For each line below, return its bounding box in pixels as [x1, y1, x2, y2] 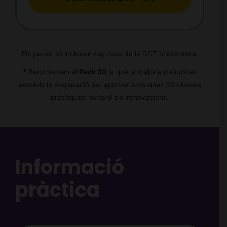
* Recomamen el [23, 68, 79, 77]
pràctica [15, 176, 100, 204]
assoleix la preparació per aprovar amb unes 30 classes [18, 81, 201, 89]
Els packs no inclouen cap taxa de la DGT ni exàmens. [21, 49, 198, 58]
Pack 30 [79, 68, 106, 77]
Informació [15, 154, 124, 181]
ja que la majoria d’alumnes [106, 68, 197, 77]
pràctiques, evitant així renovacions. [51, 93, 169, 102]
